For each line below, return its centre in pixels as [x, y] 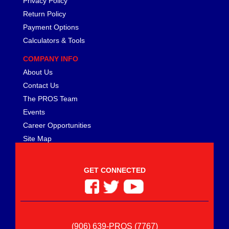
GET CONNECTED [114, 170]
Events [34, 112]
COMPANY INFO [51, 59]
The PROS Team [50, 98]
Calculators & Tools [54, 40]
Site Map [37, 138]
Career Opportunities [57, 125]
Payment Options [51, 27]
